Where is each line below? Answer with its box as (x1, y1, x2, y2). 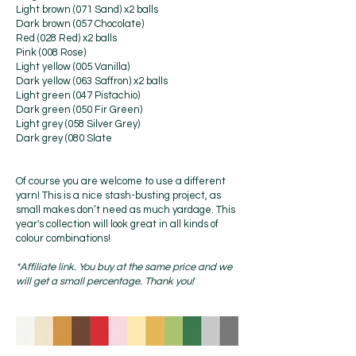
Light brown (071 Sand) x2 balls (16, 4, 161, 15)
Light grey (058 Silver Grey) (16, 118, 140, 130)
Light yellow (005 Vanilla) (16, 61, 130, 72)
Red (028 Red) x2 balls (16, 33, 117, 44)
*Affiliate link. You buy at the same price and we (16, 261, 232, 273)
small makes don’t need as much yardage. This (16, 204, 235, 215)
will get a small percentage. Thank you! (16, 276, 194, 287)
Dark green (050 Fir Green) (16, 104, 142, 115)
